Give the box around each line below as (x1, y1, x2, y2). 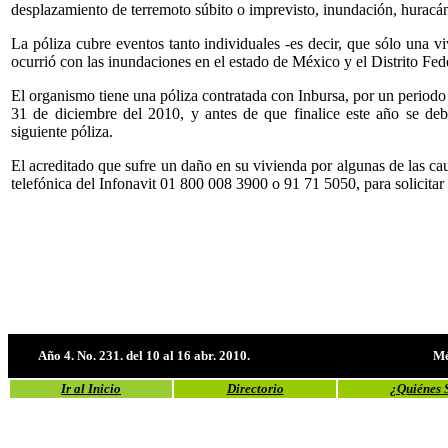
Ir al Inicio (61, 381, 121, 396)
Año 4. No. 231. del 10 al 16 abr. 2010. (38, 348, 250, 363)
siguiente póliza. (11, 122, 113, 140)
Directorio (226, 381, 284, 396)
